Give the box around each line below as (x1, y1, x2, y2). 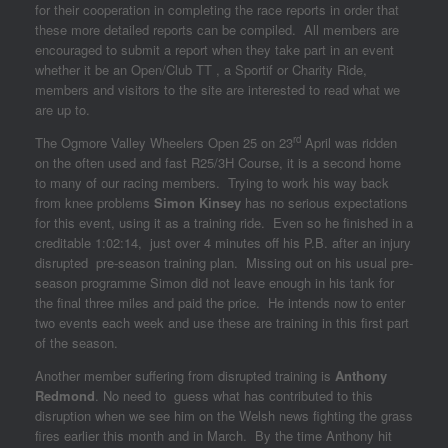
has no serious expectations (241, 193, 408, 212)
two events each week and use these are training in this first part (35, 313, 409, 332)
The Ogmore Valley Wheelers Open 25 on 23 (35, 133, 293, 152)
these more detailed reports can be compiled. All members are (35, 20, 399, 39)
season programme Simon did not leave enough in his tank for (35, 273, 394, 292)
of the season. (35, 333, 118, 352)
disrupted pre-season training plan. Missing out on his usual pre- (35, 253, 413, 272)
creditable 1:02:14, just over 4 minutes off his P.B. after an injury (35, 233, 411, 252)
